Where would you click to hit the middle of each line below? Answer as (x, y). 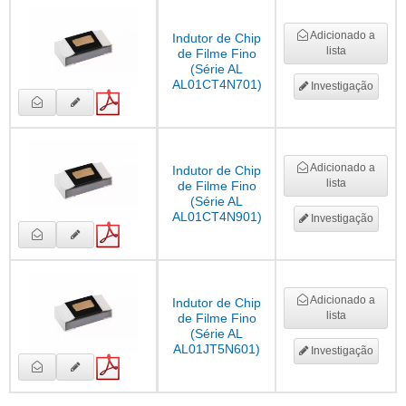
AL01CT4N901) (217, 217)
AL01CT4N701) (217, 85)
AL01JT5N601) (217, 349)
